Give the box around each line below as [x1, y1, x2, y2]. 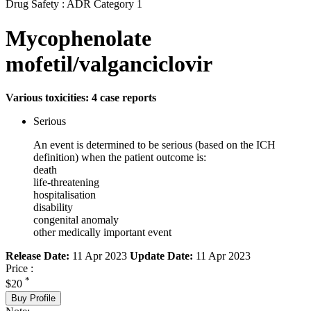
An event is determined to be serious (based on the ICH [33, 139, 276, 151]
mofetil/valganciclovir [6, 51, 212, 76]
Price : [6, 262, 33, 275]
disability [33, 201, 73, 214]
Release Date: [6, 250, 69, 262]
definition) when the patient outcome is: [33, 151, 206, 164]
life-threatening [33, 176, 99, 189]
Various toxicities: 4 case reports [6, 92, 156, 104]
